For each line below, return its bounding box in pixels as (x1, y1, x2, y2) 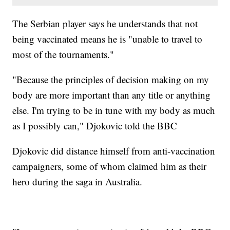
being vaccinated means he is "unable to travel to (12, 32, 203, 46)
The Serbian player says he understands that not (12, 17, 198, 30)
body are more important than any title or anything (12, 88, 211, 102)
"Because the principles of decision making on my (12, 73, 209, 86)
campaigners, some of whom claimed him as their (12, 160, 207, 173)
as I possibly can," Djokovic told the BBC (12, 119, 178, 132)
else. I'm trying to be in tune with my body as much (12, 104, 216, 117)
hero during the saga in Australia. (12, 175, 143, 188)
